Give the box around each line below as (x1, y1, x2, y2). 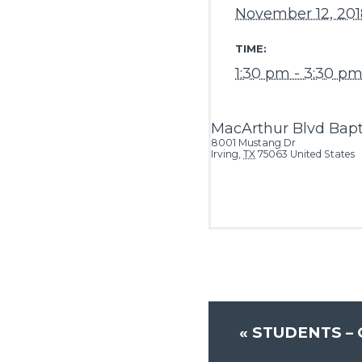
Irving (211, 148, 238, 161)
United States (290, 148, 355, 161)
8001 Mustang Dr (211, 137, 296, 149)
